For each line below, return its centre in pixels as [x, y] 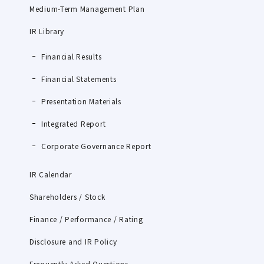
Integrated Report [74, 123]
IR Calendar [51, 174]
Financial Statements [79, 78]
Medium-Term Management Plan [87, 8]
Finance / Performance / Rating [86, 219]
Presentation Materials [81, 101]
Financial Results [72, 56]
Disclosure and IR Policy [73, 241]
